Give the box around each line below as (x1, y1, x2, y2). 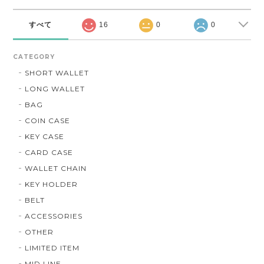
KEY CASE (25, 131, 65, 141)
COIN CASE (25, 115, 71, 125)
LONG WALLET (25, 84, 85, 93)
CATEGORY (13, 52, 55, 61)
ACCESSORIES (25, 211, 82, 220)
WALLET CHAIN (25, 163, 87, 173)
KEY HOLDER (25, 179, 78, 189)
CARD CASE (25, 147, 74, 157)
